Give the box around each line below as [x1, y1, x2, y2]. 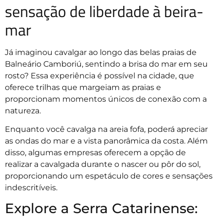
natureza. [5, 106, 43, 115]
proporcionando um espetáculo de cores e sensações [5, 171, 213, 181]
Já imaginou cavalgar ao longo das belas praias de [5, 47, 197, 57]
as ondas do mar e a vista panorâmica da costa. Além [5, 136, 208, 146]
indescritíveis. [5, 183, 57, 193]
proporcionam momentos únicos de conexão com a [5, 94, 207, 104]
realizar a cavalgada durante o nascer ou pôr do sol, [5, 160, 200, 169]
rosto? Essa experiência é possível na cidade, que [5, 71, 194, 80]
